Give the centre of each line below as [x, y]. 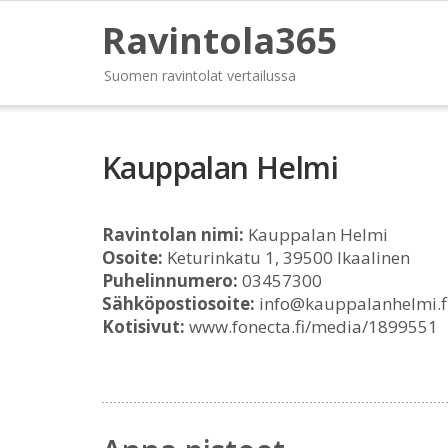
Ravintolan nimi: [173, 234]
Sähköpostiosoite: [178, 303]
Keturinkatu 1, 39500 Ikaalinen [286, 257]
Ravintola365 [220, 40]
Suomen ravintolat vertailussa [200, 75]
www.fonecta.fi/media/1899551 [311, 326]
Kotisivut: [143, 326]
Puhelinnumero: [170, 280]
